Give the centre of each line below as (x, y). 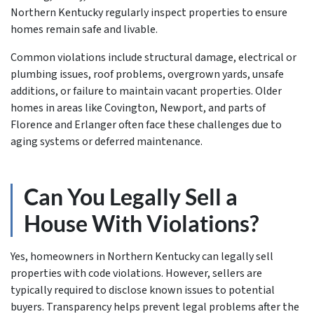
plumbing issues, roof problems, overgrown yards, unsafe (147, 74)
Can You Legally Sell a (131, 197)
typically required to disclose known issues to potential (143, 290)
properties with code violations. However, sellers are (136, 273)
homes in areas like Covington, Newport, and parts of (138, 108)
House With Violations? (141, 223)
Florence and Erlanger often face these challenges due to (146, 125)
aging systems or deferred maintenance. (107, 142)
